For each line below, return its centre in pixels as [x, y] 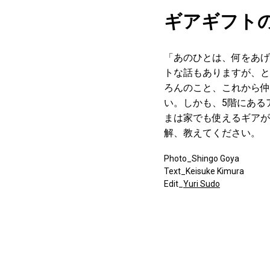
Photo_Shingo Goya [202, 158]
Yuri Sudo [202, 184]
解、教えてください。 [212, 133]
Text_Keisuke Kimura [204, 171]
